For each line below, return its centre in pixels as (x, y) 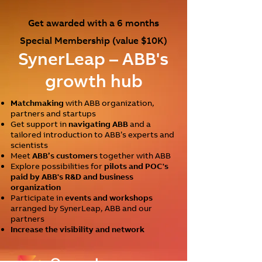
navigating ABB (98, 124)
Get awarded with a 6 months (94, 23)
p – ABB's (132, 58)
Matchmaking (37, 103)
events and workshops (109, 198)
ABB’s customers (65, 156)
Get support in (39, 124)
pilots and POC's (135, 166)
